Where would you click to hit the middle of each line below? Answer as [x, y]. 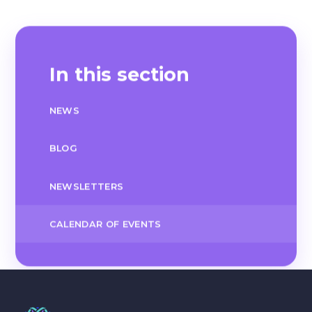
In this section [119, 75]
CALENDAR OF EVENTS [105, 224]
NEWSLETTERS [86, 186]
